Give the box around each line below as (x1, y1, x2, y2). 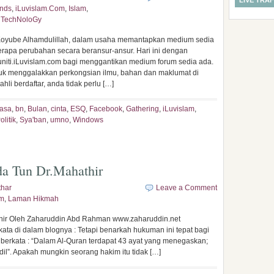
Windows (73, 116, 103, 124)
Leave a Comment (156, 183, 217, 192)
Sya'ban (20, 116, 46, 124)
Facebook (89, 105, 122, 113)
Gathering (126, 105, 159, 113)
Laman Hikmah (8, 194, 59, 203)
